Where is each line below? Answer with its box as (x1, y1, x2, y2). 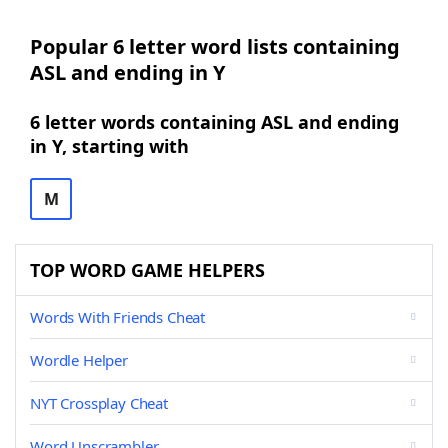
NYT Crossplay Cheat (30, 393, 168, 413)
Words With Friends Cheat (30, 307, 206, 327)
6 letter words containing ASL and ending (30, 110, 399, 134)
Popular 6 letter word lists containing (30, 33, 400, 60)
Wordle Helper (30, 350, 128, 370)
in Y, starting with (30, 134, 189, 158)
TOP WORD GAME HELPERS (30, 258, 265, 282)
